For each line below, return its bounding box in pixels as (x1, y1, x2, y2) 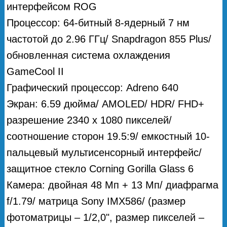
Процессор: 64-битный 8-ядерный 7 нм (7, 17, 190, 28)
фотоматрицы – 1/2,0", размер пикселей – (7, 211, 205, 223)
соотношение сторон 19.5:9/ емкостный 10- (7, 130, 210, 142)
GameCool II (7, 65, 64, 77)
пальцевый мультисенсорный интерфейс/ (7, 146, 202, 158)
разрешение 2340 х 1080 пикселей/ (7, 114, 172, 126)
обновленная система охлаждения (7, 49, 171, 61)
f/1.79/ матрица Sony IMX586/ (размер (7, 195, 186, 207)
